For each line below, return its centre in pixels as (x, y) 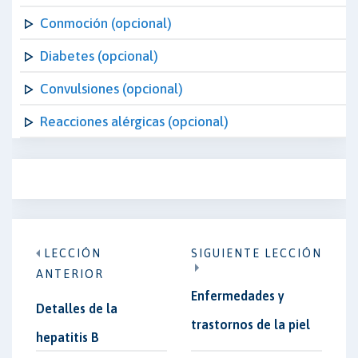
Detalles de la (77, 308)
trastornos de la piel (251, 324)
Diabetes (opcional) (99, 56)
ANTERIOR (70, 274)
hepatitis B (68, 337)
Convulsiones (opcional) (111, 89)
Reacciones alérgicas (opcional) (134, 121)
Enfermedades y (238, 296)
